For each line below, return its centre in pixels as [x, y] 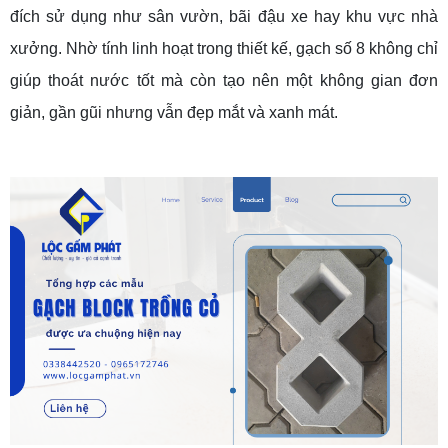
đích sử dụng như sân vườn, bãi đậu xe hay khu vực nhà [224, 17]
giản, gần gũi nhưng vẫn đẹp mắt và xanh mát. [174, 113]
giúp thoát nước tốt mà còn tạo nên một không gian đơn [224, 81]
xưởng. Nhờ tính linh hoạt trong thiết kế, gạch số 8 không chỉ [224, 49]
